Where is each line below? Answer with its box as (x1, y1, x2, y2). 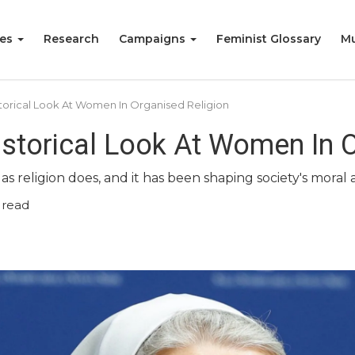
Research (44, 32, 99, 46)
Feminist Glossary (216, 32, 321, 46)
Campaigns (119, 32, 189, 46)
